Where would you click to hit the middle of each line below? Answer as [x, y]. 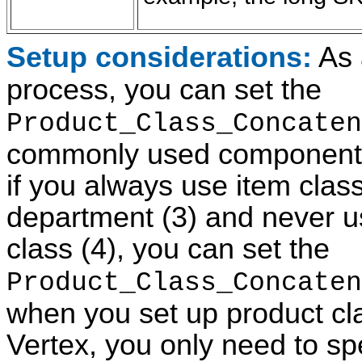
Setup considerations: [159, 58]
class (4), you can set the [168, 249]
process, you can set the [164, 90]
